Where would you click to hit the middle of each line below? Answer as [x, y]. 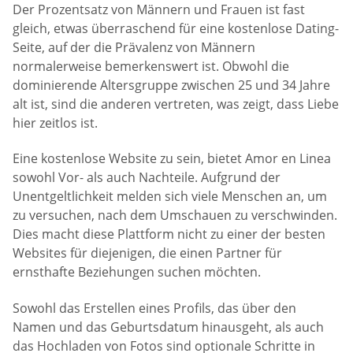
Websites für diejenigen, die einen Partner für [147, 253]
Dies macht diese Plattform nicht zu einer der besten [169, 234]
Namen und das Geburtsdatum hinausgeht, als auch [168, 327]
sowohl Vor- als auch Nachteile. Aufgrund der [147, 178]
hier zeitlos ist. [55, 123]
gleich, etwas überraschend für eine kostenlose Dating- [176, 28]
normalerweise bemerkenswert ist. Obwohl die [151, 66]
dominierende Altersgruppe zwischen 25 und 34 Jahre [171, 85]
